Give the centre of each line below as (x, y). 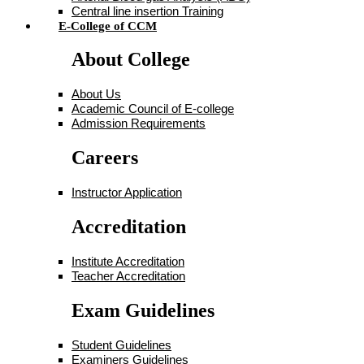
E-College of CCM (108, 26)
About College (131, 60)
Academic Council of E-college (153, 109)
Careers (105, 158)
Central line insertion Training (147, 11)
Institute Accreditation (128, 261)
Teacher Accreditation (128, 275)
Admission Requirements (139, 123)
